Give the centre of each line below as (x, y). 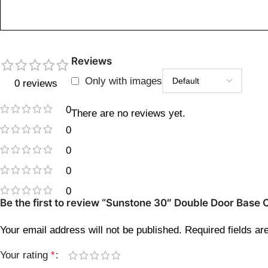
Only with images (124, 81)
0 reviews (36, 84)
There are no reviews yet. (128, 114)
